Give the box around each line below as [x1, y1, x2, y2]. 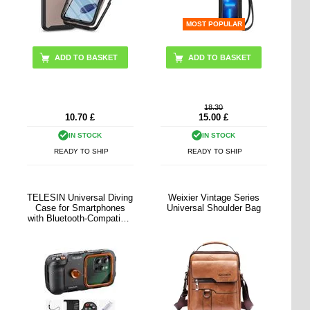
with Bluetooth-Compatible [28, 213, 133, 224]
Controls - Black [48, 224, 113, 235]
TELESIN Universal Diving [27, 192, 134, 203]
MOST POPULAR [185, 20, 243, 28]
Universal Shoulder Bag [166, 203, 261, 214]
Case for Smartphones [35, 203, 125, 214]
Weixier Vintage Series [167, 192, 259, 203]
